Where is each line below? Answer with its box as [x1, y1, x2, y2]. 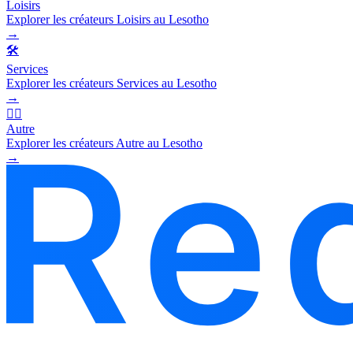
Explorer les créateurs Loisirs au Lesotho [6, 12, 209, 26]
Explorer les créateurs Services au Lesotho [6, 76, 217, 90]
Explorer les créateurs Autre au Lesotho [6, 136, 203, 150]
